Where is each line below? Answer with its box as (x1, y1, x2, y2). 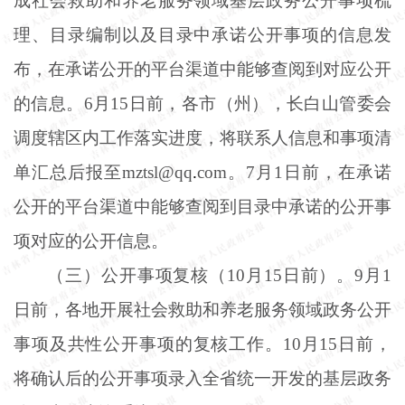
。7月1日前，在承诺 (227, 162, 391, 182)
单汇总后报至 (14, 162, 122, 182)
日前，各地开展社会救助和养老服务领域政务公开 (14, 299, 391, 319)
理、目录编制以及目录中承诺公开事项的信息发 (14, 24, 391, 44)
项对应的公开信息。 (14, 231, 168, 250)
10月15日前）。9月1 (227, 265, 392, 285)
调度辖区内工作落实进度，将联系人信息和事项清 (14, 127, 391, 147)
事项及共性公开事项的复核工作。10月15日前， (14, 334, 391, 353)
